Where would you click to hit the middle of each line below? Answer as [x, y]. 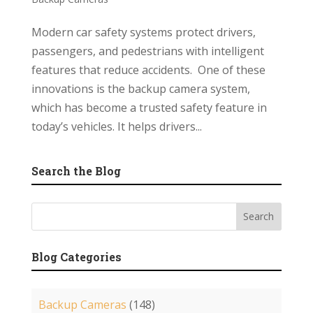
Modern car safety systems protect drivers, [143, 32]
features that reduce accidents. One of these [148, 70]
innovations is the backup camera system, [140, 88]
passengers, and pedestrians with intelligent [147, 51]
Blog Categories [76, 256]
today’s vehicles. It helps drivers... [116, 126]
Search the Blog [76, 170]
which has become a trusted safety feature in [149, 107]
